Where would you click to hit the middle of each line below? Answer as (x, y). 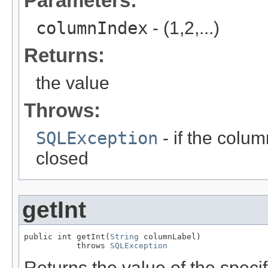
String (124, 237)
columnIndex (92, 28)
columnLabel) (170, 237)
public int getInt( (67, 237)
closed (62, 159)
